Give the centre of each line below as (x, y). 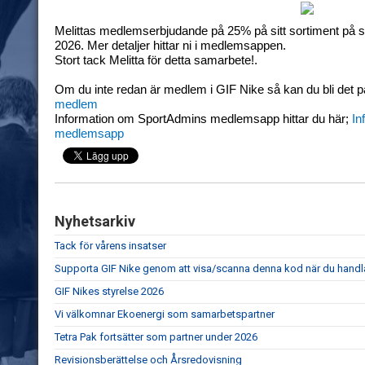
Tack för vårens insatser (110, 246)
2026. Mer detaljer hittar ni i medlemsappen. (170, 46)
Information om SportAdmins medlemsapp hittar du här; (203, 119)
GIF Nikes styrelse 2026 (109, 291)
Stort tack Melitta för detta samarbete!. (156, 60)
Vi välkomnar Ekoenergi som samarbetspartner (165, 314)
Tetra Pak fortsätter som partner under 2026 (156, 337)
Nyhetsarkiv (95, 221)
